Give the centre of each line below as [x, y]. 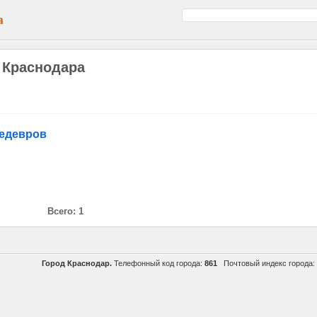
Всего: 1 [65, 211]
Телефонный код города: [158, 264]
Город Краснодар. [77, 264]
